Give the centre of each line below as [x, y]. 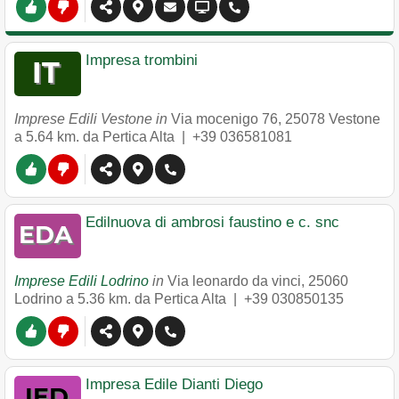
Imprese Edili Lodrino [81, 281]
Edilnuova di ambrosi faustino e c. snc [212, 222]
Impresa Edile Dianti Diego [174, 384]
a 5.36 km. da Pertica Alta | [155, 299]
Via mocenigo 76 [224, 119]
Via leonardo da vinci [234, 281]
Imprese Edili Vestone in [93, 119]
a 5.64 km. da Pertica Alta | [103, 137]
